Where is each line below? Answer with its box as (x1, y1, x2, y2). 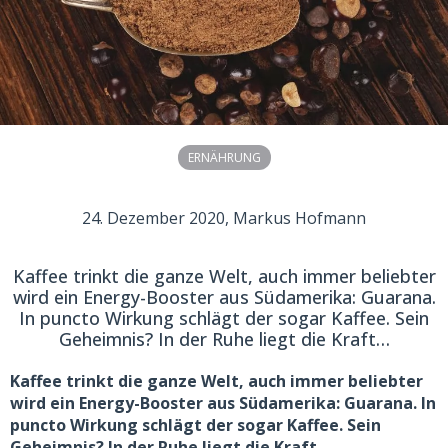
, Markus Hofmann (225, 207, 366, 230)
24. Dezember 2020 (82, 207, 225, 230)
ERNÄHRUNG (187, 149, 261, 167)
